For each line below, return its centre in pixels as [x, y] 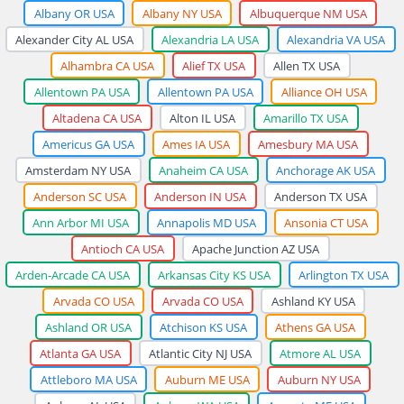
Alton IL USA [202, 118]
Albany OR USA [74, 13]
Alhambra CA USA [107, 65]
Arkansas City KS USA [214, 275]
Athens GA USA [315, 327]
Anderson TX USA [321, 196]
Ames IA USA [196, 144]
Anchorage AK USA [326, 170]
